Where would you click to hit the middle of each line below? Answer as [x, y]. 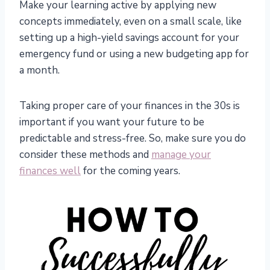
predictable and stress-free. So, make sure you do [133, 139]
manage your [181, 155]
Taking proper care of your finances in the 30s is [130, 106]
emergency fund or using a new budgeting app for [134, 54]
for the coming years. [130, 171]
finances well [50, 171]
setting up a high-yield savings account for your [129, 38]
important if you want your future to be [112, 122]
